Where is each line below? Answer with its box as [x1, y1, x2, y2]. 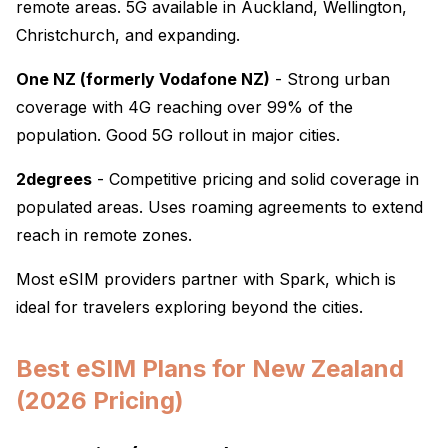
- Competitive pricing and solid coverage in [92, 169, 419, 189]
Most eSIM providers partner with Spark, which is [16, 269, 396, 289]
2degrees [16, 169, 92, 189]
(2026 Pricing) [16, 386, 184, 415]
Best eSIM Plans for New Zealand [16, 354, 404, 383]
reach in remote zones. [16, 225, 192, 245]
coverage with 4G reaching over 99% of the [16, 97, 353, 117]
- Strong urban [270, 69, 390, 89]
